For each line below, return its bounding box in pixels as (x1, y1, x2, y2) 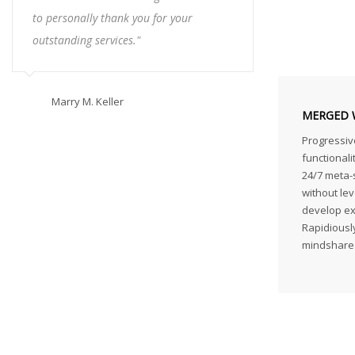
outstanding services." (32, 32, 140, 48)
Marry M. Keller (52, 94, 124, 109)
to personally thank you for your (32, 10, 193, 25)
